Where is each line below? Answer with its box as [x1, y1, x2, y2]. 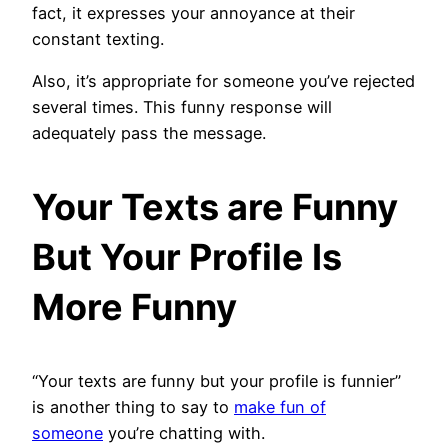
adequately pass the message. [32, 122, 266, 143]
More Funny [32, 284, 237, 329]
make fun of [234, 396, 326, 417]
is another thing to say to [32, 396, 234, 417]
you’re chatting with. [103, 422, 270, 443]
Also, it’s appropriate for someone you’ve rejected [32, 70, 415, 91]
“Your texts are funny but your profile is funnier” [32, 370, 401, 391]
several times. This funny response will [32, 96, 332, 117]
